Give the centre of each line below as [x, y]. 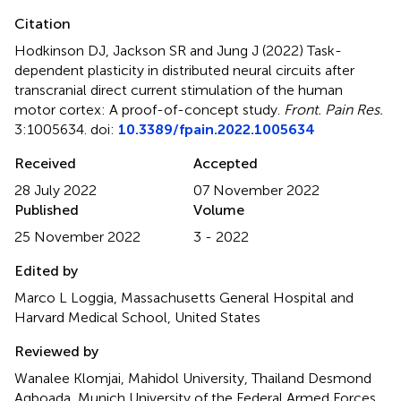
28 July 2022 [55, 190]
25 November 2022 [77, 236]
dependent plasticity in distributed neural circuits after [184, 70]
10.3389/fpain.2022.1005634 [217, 129]
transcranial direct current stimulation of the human [179, 90]
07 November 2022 [256, 190]
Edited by [46, 270]
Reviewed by [56, 351]
